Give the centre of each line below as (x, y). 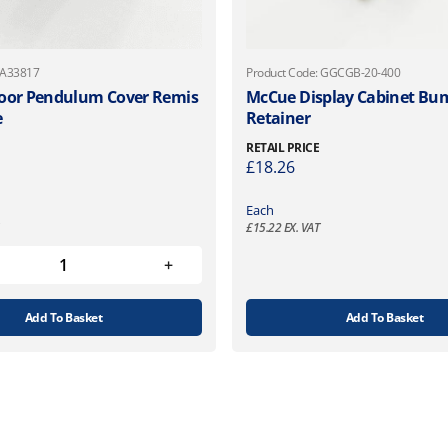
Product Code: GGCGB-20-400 (323, 72)
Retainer (278, 117)
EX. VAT (300, 227)
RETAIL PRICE (283, 147)
